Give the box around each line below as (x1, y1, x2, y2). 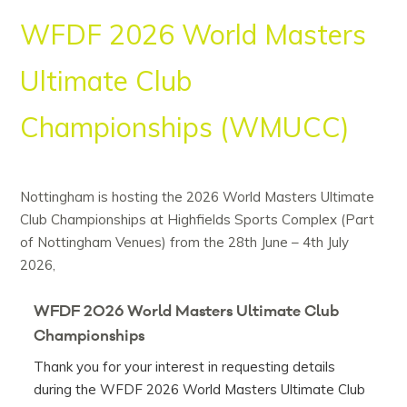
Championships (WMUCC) (20, 110, 351, 145)
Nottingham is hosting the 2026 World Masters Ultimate (20, 188, 375, 206)
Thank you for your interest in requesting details (34, 358, 336, 376)
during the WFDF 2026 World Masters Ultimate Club (34, 381, 366, 399)
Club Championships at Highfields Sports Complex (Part (20, 211, 375, 229)
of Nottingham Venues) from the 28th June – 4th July (20, 233, 350, 252)
